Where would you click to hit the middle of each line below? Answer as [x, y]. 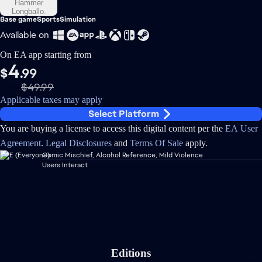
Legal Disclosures [79, 143]
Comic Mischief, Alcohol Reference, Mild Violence [123, 155]
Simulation [78, 19]
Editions [131, 253]
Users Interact [65, 165]
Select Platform [124, 114]
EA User [242, 128]
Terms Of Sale [156, 143]
